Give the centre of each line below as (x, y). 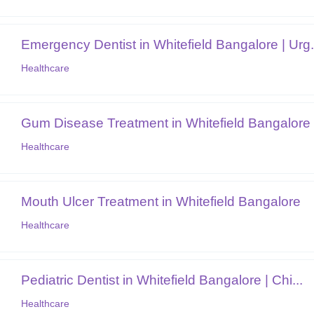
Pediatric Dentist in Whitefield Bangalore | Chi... (162, 280)
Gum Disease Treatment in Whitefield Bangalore (166, 123)
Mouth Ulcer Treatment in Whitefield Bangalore (161, 201)
